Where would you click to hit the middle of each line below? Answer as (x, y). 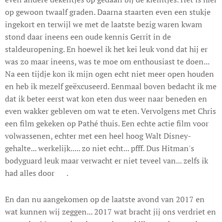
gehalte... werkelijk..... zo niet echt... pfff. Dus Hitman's (100, 148)
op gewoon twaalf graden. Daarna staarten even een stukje (108, 12)
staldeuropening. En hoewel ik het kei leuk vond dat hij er (106, 49)
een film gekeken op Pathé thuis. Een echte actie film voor (107, 123)
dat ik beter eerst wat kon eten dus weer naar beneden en (106, 98)
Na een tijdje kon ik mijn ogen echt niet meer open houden (110, 74)
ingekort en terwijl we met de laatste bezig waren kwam (104, 24)
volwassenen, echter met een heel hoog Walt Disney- (98, 136)
